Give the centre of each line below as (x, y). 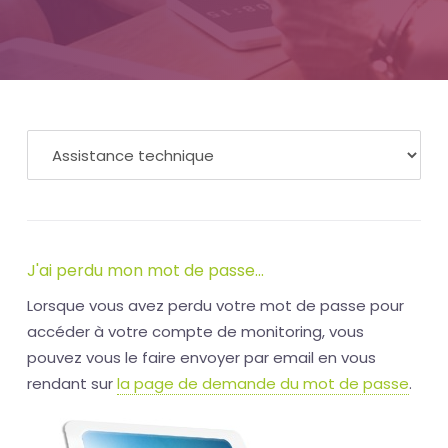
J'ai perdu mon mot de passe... (145, 270)
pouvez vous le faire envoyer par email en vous (201, 357)
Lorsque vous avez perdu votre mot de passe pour (215, 305)
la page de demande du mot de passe (263, 383)
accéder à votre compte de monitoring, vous (195, 331)
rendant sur (72, 383)
